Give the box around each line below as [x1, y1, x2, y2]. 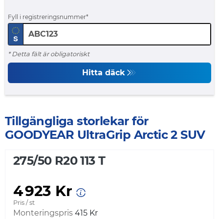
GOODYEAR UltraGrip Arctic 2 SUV [5, 128, 205, 142]
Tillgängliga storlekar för [5, 114, 149, 129]
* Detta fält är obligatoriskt [8, 50, 89, 58]
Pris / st [13, 199, 35, 207]
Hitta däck [82, 68, 126, 78]
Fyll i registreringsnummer [8, 13, 86, 21]
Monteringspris [13, 208, 73, 218]
